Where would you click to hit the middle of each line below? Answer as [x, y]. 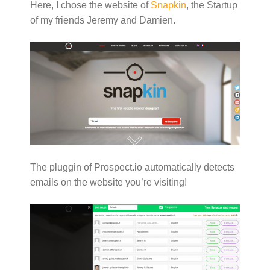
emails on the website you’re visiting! [108, 183]
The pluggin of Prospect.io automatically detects [132, 168]
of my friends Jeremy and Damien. [103, 20]
